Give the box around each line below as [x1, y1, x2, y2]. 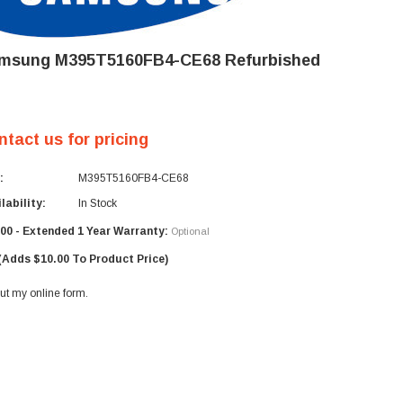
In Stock [78, 197, 117, 210]
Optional [171, 226, 210, 237]
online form [30, 287, 85, 300]
